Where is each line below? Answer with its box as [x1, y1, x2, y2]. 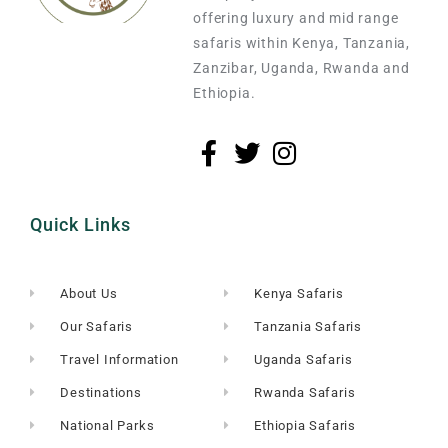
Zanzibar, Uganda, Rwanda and [193, 59, 410, 76]
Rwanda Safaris [254, 384, 356, 400]
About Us [60, 285, 118, 301]
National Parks [60, 417, 155, 433]
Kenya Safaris [254, 285, 344, 301]
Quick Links [30, 213, 131, 235]
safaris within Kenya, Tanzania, [193, 34, 410, 51]
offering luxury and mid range [193, 9, 399, 26]
